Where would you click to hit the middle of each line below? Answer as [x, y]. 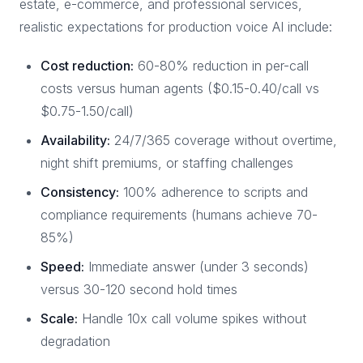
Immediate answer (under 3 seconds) [196, 267]
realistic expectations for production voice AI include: [176, 27]
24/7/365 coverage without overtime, [224, 140]
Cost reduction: [87, 66]
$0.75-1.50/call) [87, 111]
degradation [75, 341]
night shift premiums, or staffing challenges [167, 163]
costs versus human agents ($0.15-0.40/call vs [180, 88]
